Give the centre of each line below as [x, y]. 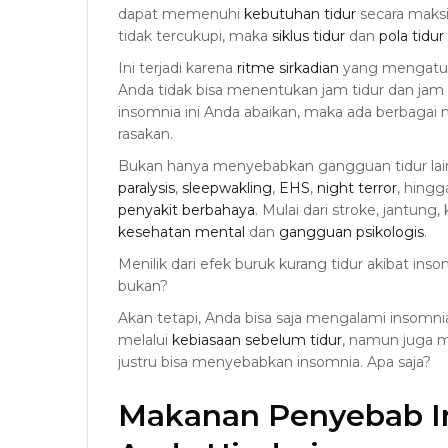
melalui [145, 339]
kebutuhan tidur [300, 13]
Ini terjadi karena [177, 67]
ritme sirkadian [288, 67]
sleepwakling [227, 187]
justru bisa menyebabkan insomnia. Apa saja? [274, 361]
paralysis [146, 187]
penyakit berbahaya [186, 209]
